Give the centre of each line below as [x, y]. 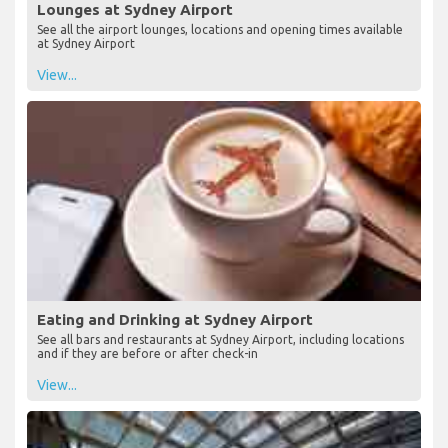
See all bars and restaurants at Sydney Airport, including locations [220, 340]
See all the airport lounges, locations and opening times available [220, 29]
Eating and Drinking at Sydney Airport [175, 320]
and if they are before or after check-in [147, 354]
